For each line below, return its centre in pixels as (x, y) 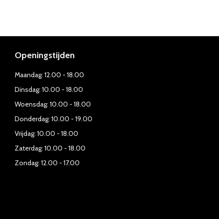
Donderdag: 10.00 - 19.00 (54, 119)
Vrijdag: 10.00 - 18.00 (46, 133)
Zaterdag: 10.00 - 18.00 (50, 148)
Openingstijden (45, 55)
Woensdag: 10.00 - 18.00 (53, 104)
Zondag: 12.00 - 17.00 (47, 163)
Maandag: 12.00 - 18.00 (49, 75)
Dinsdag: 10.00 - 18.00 (49, 89)
